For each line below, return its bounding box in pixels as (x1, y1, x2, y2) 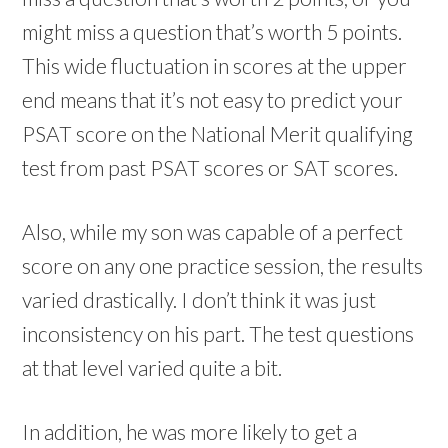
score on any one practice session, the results (22, 253, 424, 278)
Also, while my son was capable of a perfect (22, 219, 404, 244)
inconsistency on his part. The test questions (22, 321, 415, 346)
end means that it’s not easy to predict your (22, 87, 404, 112)
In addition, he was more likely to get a (22, 419, 358, 444)
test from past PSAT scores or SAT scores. (22, 155, 399, 180)
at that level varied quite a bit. (22, 355, 283, 380)
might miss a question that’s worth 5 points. (22, 19, 403, 44)
